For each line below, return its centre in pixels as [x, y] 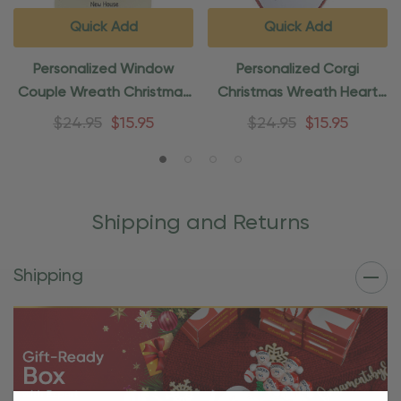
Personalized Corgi [298, 70]
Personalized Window [103, 70]
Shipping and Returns [200, 223]
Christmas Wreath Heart [298, 94]
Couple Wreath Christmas [103, 94]
